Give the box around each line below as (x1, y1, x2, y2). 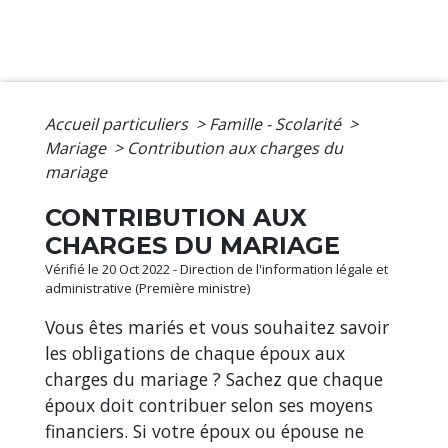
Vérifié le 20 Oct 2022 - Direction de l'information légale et (45, 260, 388, 279)
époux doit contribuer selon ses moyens (45, 393, 373, 418)
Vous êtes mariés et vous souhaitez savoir (45, 315, 389, 340)
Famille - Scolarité (209, 113, 345, 136)
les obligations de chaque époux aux (45, 341, 345, 366)
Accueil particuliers (45, 113, 192, 136)
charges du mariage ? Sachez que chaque (45, 367, 383, 392)
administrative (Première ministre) (45, 279, 250, 298)
